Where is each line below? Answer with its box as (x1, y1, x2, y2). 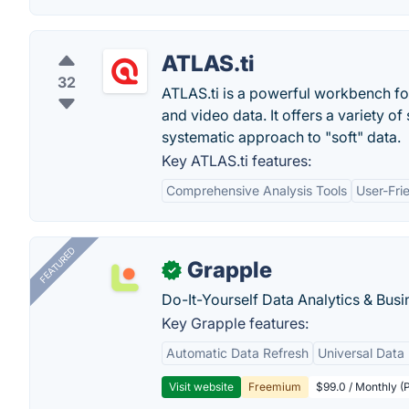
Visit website (169, 380, 234, 393)
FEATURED (37, 245, 78, 286)
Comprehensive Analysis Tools (166, 183, 347, 198)
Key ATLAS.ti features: (162, 152, 311, 170)
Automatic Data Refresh (166, 345, 309, 361)
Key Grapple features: (162, 314, 309, 332)
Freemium (248, 380, 301, 393)
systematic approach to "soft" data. (162, 128, 401, 146)
